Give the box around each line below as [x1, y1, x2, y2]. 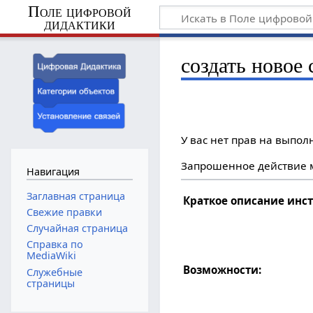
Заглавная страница [26, 189, 125, 203]
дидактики [43, 15, 115, 33]
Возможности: [183, 262, 262, 277]
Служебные [26, 265, 82, 279]
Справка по [26, 238, 83, 252]
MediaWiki [26, 249, 76, 263]
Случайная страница [26, 221, 128, 235]
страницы [26, 276, 75, 290]
